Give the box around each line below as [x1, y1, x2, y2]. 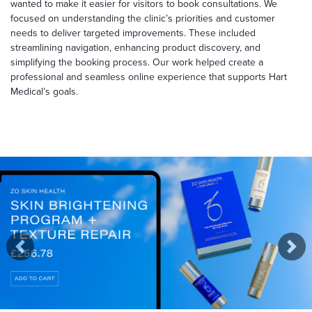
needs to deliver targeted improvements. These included [10, 26, 256, 39]
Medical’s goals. [10, 85, 78, 97]
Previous [19, 247, 61, 261]
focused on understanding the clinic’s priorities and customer [10, 12, 275, 24]
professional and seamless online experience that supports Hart [10, 70, 287, 83]
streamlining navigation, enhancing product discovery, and [10, 41, 260, 54]
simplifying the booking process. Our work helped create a [10, 56, 263, 68]
